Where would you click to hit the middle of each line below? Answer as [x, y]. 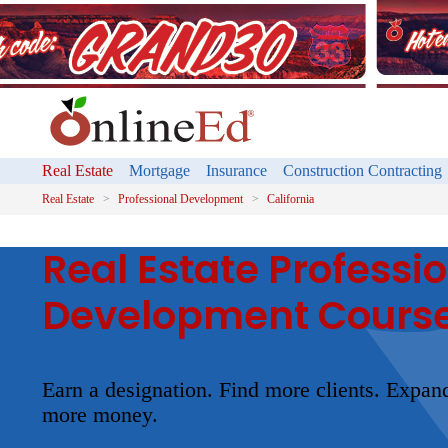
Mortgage [159, 170]
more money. [100, 414]
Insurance [236, 170]
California [290, 199]
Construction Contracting [362, 170]
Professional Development [180, 199]
